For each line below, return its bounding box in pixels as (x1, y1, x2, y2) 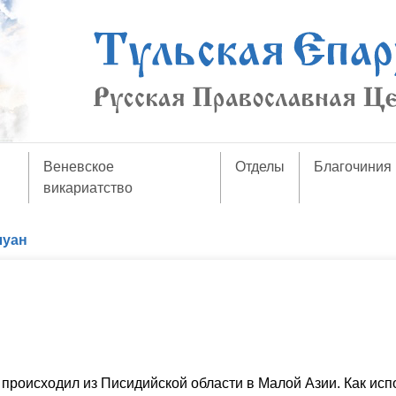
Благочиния (314, 159, 392, 174)
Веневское (42, 159, 114, 174)
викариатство (42, 180, 133, 195)
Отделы (235, 159, 286, 174)
